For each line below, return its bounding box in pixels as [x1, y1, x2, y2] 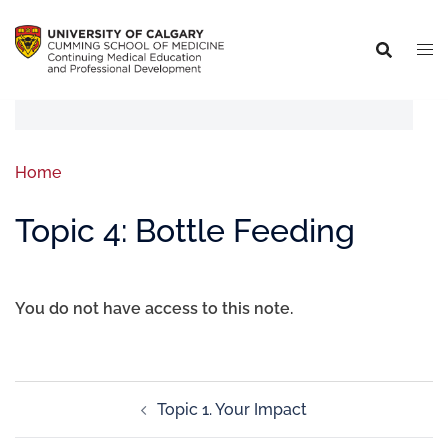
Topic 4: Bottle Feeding [15, 212, 355, 249]
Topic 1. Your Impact [157, 400, 307, 419]
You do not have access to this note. [15, 299, 293, 318]
